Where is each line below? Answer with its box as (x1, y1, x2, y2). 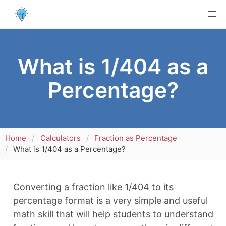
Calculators (40, 133, 81, 143)
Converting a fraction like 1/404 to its (13, 181, 174, 192)
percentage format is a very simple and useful (13, 195, 208, 206)
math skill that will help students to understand (13, 208, 213, 219)
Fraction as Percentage (94, 133, 177, 143)
